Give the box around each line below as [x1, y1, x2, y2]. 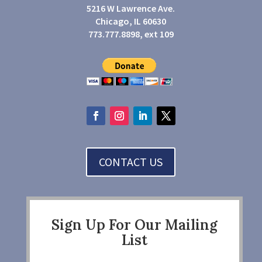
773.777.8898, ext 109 [88, 28, 174, 40]
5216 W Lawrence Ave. [87, 2, 175, 14]
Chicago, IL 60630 [95, 15, 167, 27]
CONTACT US [99, 154, 163, 169]
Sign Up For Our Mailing [51, 216, 218, 234]
